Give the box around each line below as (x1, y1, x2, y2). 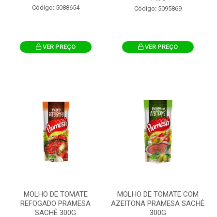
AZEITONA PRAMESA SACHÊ (111, 199, 204, 208)
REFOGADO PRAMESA (20, 199, 91, 208)
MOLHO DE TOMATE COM (117, 190, 199, 199)
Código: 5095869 (134, 5, 182, 12)
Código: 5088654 (31, 4, 79, 11)
